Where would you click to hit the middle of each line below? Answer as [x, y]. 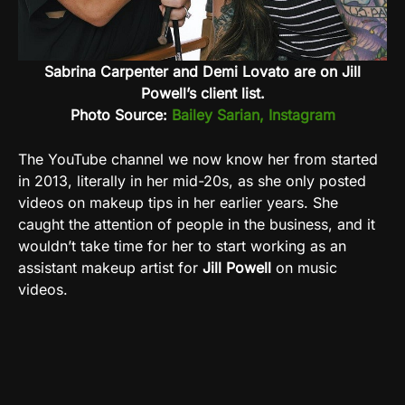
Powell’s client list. [202, 93]
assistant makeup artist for [110, 267]
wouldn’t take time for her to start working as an [182, 245]
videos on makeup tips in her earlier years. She [178, 202]
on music [304, 267]
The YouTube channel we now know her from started [198, 159]
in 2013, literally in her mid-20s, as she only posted [192, 180]
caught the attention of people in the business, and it [197, 224]
